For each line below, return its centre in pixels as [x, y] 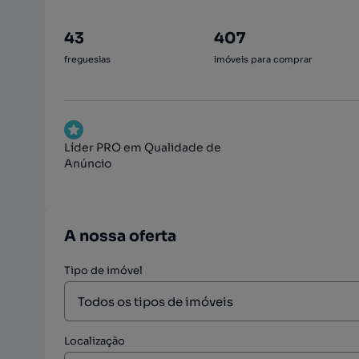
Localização [95, 341]
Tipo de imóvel [103, 270]
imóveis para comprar [263, 59]
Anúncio [88, 163]
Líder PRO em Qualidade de [143, 147]
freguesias [87, 59]
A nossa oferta [120, 236]
